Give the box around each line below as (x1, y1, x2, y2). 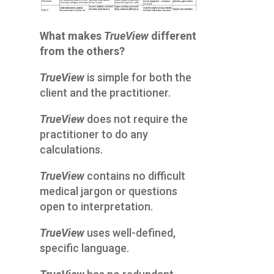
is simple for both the (86, 71, 191, 84)
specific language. (39, 242, 129, 255)
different (150, 29, 196, 43)
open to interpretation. (39, 200, 153, 213)
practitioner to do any (39, 128, 148, 141)
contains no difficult (86, 169, 185, 183)
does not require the (86, 113, 188, 126)
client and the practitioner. (39, 86, 171, 100)
